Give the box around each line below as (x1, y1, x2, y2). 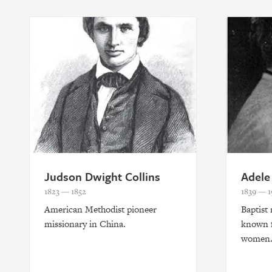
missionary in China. (44, 217, 126, 230)
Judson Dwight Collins (44, 168, 160, 185)
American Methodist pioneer (44, 202, 157, 216)
